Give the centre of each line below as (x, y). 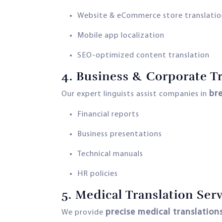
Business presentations (120, 134)
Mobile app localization (121, 35)
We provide (83, 212)
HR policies (98, 174)
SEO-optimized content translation (143, 55)
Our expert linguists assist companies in (135, 94)
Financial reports (108, 114)
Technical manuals (110, 154)
